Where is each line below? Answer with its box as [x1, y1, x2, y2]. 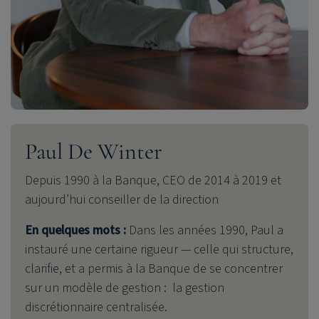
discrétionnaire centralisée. [25, 298, 167, 317]
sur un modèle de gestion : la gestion [25, 279, 224, 298]
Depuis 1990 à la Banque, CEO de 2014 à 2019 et [25, 172, 281, 190]
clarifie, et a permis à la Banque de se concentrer [25, 260, 283, 278]
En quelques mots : [25, 221, 126, 240]
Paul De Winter [25, 137, 162, 166]
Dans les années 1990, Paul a [126, 221, 283, 240]
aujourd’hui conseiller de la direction [25, 191, 219, 209]
